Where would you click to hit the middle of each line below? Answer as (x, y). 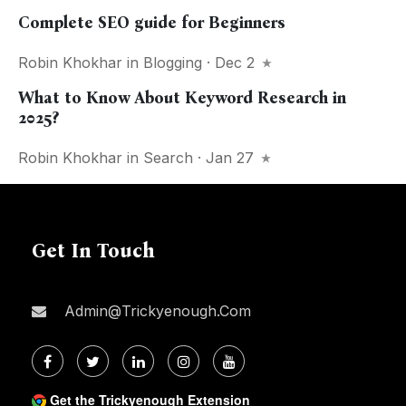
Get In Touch (93, 251)
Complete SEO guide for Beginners (152, 23)
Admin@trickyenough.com (155, 311)
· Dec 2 (231, 63)
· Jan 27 (226, 158)
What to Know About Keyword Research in (182, 98)
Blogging (173, 63)
